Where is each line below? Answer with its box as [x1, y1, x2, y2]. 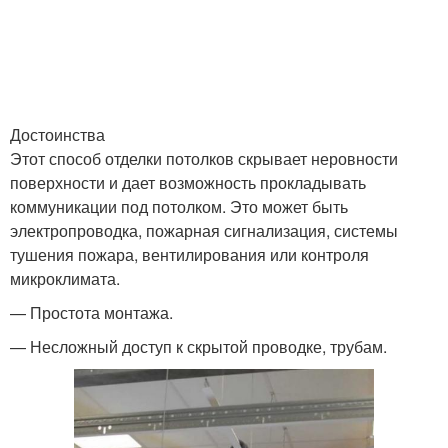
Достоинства [10, 123, 105, 146]
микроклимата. [10, 267, 120, 290]
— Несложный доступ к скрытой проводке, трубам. [10, 335, 387, 358]
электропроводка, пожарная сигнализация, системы [10, 219, 398, 242]
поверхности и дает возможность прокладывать [10, 171, 366, 194]
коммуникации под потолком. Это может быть [10, 195, 348, 218]
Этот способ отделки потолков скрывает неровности [10, 147, 398, 170]
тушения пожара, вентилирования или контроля [10, 243, 369, 266]
